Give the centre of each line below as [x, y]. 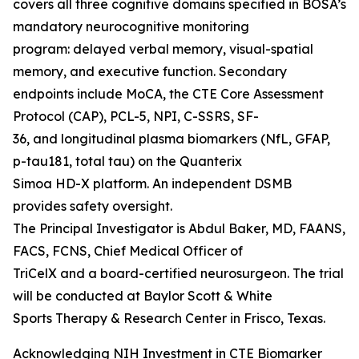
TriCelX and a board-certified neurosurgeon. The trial [178, 274]
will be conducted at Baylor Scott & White [143, 296]
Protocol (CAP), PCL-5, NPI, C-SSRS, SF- [136, 117]
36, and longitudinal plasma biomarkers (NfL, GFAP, [171, 139]
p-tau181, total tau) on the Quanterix [127, 161]
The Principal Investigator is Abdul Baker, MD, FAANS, [179, 229]
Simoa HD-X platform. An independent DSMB [152, 184]
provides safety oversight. [93, 206]
